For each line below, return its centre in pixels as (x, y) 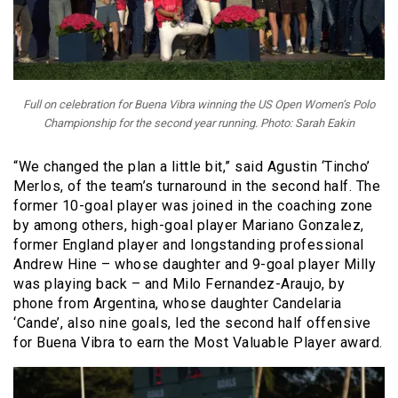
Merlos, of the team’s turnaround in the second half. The (197, 187)
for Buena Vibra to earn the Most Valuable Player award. (198, 343)
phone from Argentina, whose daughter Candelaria (178, 304)
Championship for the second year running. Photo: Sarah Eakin (199, 123)
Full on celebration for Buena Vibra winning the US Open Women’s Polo (199, 105)
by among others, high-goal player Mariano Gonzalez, (189, 226)
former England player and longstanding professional (189, 245)
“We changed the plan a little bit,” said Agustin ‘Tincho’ (192, 167)
